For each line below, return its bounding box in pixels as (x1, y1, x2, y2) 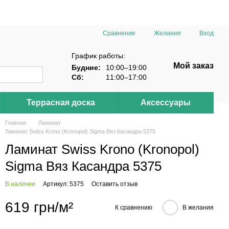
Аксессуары (141, 98, 191, 107)
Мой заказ (173, 61, 214, 70)
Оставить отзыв (91, 180, 138, 188)
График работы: (72, 51, 125, 60)
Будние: (72, 63, 101, 72)
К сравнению (115, 203, 152, 211)
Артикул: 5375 (43, 180, 84, 188)
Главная (5, 120, 26, 126)
